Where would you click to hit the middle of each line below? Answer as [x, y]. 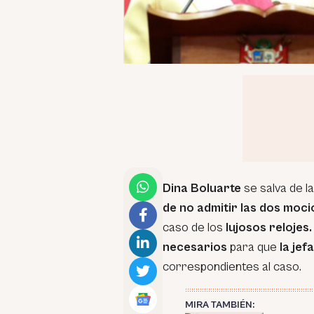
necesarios [196, 247]
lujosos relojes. [267, 227]
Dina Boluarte [202, 188]
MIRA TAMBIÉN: [220, 305]
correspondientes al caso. [232, 267]
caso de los [193, 227]
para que [255, 247]
